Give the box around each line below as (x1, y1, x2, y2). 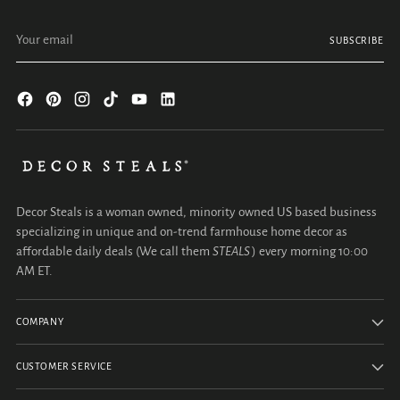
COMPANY (16, 317, 64, 327)
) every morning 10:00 (252, 245, 368, 258)
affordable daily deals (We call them (16, 245, 212, 258)
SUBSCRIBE (329, 35, 384, 46)
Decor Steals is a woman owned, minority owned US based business (16, 205, 377, 219)
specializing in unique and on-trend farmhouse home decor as (16, 225, 347, 238)
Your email (15, 20, 72, 34)
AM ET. (16, 264, 53, 278)
